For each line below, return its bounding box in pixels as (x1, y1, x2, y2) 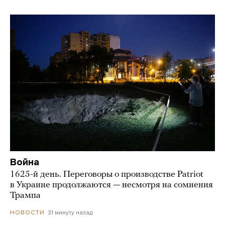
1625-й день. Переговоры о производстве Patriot (10, 169, 203, 179)
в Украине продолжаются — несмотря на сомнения (10, 180, 213, 190)
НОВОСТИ (10, 209, 45, 216)
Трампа (10, 190, 41, 200)
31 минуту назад (48, 208, 92, 216)
